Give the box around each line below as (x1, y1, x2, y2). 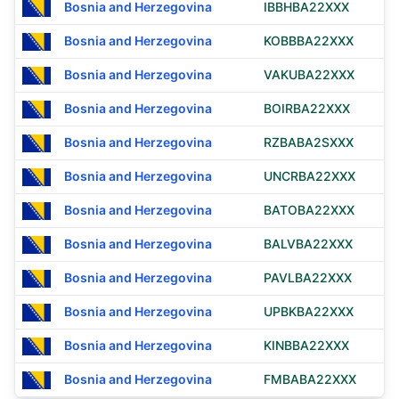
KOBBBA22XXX (264, 33, 354, 48)
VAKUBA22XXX (264, 67, 354, 82)
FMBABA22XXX (264, 371, 356, 387)
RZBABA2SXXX (264, 134, 354, 150)
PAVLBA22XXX (264, 270, 352, 285)
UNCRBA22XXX (264, 168, 355, 183)
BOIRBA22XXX (264, 101, 350, 116)
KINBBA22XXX (264, 338, 349, 353)
